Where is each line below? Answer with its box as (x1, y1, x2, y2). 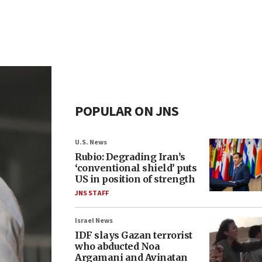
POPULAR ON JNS (75, 101, 178, 122)
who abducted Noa (75, 240, 160, 252)
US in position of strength (75, 173, 195, 185)
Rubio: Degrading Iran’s (75, 151, 185, 163)
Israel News (75, 216, 113, 226)
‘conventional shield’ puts (75, 162, 196, 174)
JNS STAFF (75, 188, 109, 198)
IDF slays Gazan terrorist (75, 229, 192, 241)
